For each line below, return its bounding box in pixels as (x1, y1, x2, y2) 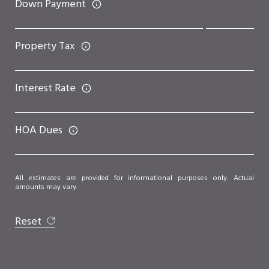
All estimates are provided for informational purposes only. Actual (15, 172, 254, 184)
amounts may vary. (15, 181, 77, 193)
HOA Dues (15, 121, 62, 139)
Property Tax (15, 37, 75, 55)
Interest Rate (15, 79, 76, 97)
